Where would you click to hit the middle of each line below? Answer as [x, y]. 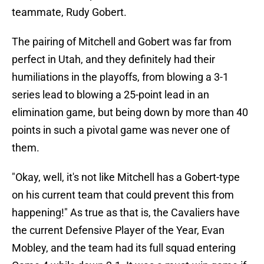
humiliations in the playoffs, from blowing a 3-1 [120, 77]
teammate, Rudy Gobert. [69, 12]
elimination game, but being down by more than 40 [130, 113]
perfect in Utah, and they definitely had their [113, 60]
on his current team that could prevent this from [123, 195]
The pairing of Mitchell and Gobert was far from [122, 42]
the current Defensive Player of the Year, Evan [118, 230]
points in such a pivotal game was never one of [121, 130]
